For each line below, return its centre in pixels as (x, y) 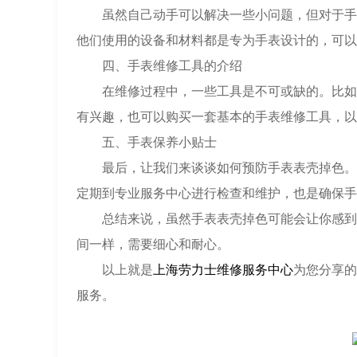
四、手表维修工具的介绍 (159, 65)
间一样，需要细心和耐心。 (153, 244)
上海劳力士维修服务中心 (223, 269)
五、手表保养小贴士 (147, 142)
